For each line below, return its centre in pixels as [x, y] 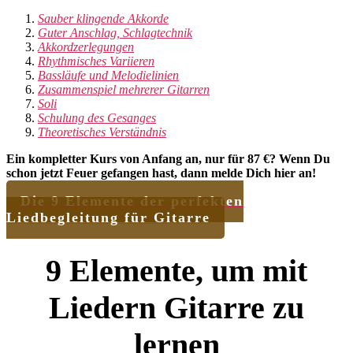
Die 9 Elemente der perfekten [132, 201]
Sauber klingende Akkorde [103, 18]
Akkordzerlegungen [86, 46]
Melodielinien [145, 75]
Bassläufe [63, 75]
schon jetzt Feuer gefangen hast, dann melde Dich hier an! [161, 173]
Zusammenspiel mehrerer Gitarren [124, 89]
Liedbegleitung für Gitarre [108, 217]
